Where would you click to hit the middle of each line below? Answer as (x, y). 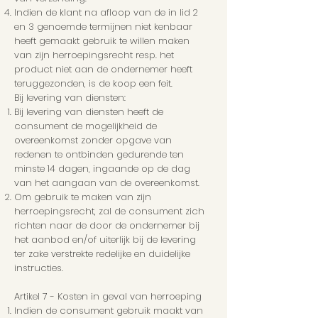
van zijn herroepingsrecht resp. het (94, 55)
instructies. (39, 268)
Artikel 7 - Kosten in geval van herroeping (108, 297)
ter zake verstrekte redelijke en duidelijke (102, 254)
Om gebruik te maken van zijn (83, 197)
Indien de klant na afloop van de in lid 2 (106, 13)
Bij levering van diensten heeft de (89, 112)
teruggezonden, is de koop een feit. (93, 84)
